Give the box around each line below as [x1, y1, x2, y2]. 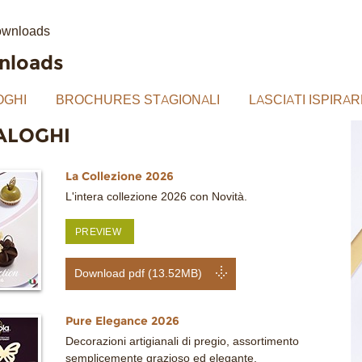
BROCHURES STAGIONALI [56, 92, 220, 107]
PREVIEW [75, 225, 121, 238]
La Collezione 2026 [65, 168, 174, 183]
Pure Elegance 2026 [65, 313, 179, 328]
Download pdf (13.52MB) [74, 266, 203, 280]
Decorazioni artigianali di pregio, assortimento [65, 334, 299, 348]
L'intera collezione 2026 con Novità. [65, 189, 247, 204]
